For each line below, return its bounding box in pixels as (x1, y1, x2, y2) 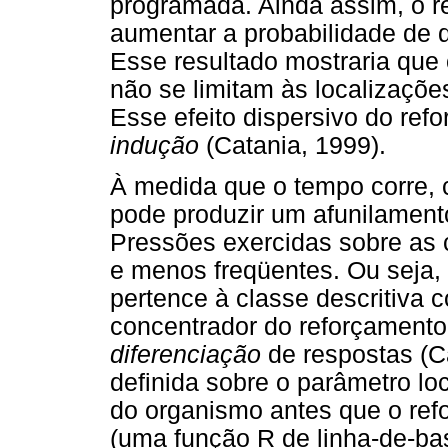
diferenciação (110, 341, 261, 369)
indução (110, 132, 199, 160)
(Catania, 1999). (199, 132, 386, 160)
